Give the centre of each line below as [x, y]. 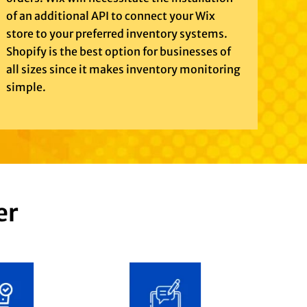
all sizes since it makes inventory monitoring [124, 70]
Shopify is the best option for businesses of [119, 52]
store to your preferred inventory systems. [117, 34]
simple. [26, 87]
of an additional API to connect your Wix [111, 16]
